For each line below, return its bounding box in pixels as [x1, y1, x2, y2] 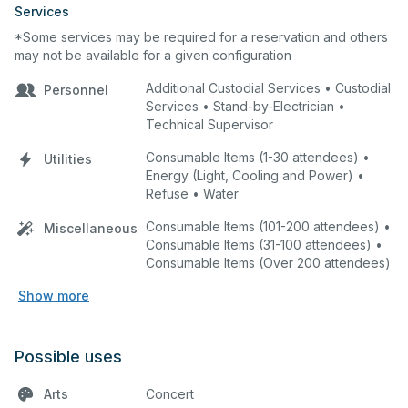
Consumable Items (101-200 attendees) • [146, 218, 391, 234]
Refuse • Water [146, 185, 239, 201]
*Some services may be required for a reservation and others [15, 28, 388, 45]
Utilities [44, 150, 92, 167]
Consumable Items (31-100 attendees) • [146, 236, 382, 252]
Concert [146, 385, 194, 402]
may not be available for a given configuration [15, 46, 291, 63]
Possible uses [15, 346, 122, 366]
